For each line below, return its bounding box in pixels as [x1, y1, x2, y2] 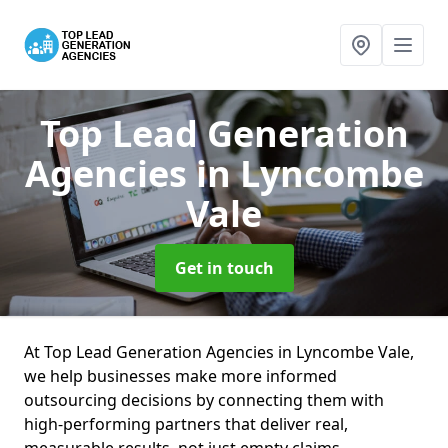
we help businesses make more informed [24, 365, 337, 387]
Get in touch [174, 257, 274, 279]
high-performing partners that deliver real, [24, 413, 348, 435]
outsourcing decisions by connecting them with [24, 389, 384, 411]
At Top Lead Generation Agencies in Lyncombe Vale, [24, 341, 414, 363]
